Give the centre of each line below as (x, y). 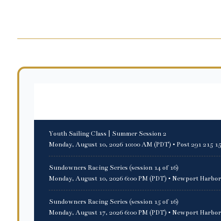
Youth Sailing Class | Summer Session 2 (108, 133)
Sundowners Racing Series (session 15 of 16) (114, 202)
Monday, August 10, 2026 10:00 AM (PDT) (110, 144)
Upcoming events (92, 103)
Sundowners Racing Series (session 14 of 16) (114, 167)
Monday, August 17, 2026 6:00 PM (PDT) (108, 212)
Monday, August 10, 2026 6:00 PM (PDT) (108, 178)
